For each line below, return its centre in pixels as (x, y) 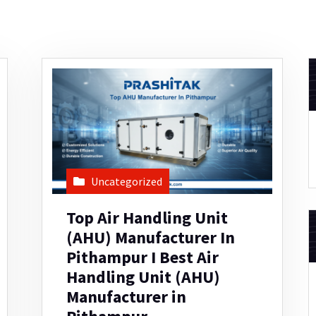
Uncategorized (127, 182)
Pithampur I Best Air (143, 257)
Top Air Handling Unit (147, 218)
